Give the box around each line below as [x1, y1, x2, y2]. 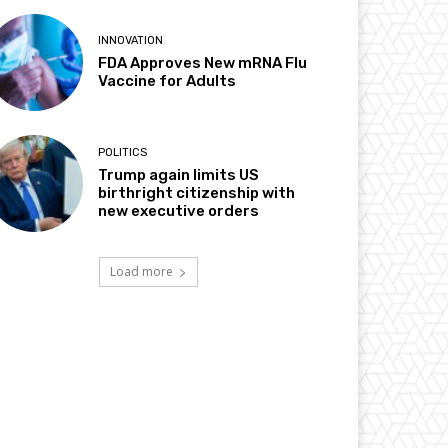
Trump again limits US [98, 166, 260, 185]
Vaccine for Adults [98, 71, 237, 90]
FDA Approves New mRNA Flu [98, 53, 308, 72]
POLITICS [98, 146, 148, 160]
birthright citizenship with [98, 184, 296, 203]
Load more [109, 263, 173, 281]
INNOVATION [98, 33, 164, 47]
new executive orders [98, 202, 260, 221]
